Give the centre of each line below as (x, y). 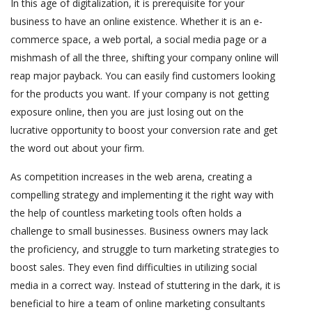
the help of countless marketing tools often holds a (126, 212)
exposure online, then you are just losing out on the (127, 111)
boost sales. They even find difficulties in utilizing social (134, 267)
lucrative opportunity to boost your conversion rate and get (144, 130)
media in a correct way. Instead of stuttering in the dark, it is (146, 285)
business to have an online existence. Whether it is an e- (136, 21)
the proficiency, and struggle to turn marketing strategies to (145, 249)
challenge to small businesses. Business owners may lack (139, 231)
